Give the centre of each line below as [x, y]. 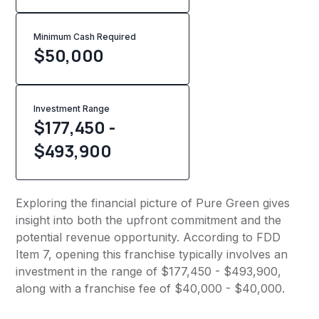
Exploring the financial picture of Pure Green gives [153, 203]
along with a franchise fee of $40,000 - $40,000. [151, 289]
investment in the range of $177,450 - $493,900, [149, 272]
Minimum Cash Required [85, 37]
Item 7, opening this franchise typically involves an [152, 255]
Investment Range [72, 109]
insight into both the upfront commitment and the [149, 220]
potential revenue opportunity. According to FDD [148, 237]
